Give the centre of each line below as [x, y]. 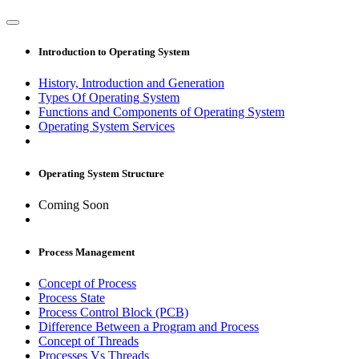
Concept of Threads [89, 341]
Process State [72, 298]
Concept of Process [87, 284]
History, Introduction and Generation [131, 83]
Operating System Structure [101, 173]
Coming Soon [74, 205]
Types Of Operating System [109, 97]
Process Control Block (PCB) [113, 313]
